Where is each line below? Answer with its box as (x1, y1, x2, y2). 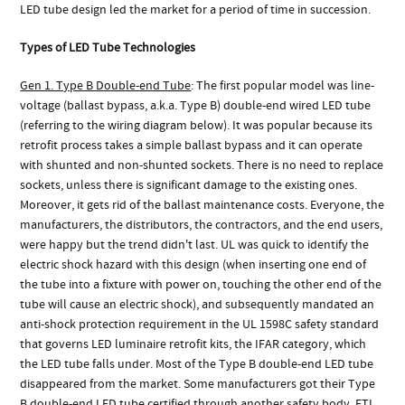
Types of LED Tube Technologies (20, 39, 196, 56)
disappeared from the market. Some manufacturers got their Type (20, 375, 376, 392)
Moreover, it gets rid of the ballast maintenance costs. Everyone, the (20, 196, 385, 213)
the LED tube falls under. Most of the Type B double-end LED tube (20, 355, 374, 372)
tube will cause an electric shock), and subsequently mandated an (20, 296, 375, 313)
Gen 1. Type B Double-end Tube (20, 77, 192, 94)
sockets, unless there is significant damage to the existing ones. (20, 176, 358, 193)
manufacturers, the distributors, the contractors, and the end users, (20, 216, 383, 233)
